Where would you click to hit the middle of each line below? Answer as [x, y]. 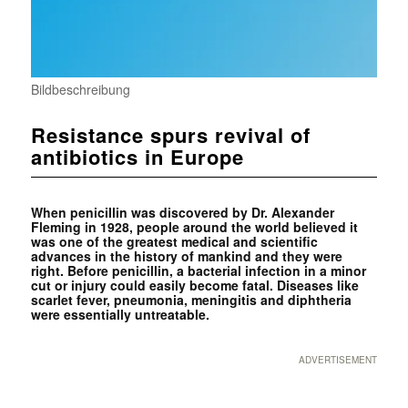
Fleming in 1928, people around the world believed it [194, 226]
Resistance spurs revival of [170, 134]
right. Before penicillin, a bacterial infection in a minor [198, 270]
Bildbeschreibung [80, 89]
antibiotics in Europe [137, 156]
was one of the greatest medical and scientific [174, 241]
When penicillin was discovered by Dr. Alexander [182, 212]
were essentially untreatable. [120, 314]
